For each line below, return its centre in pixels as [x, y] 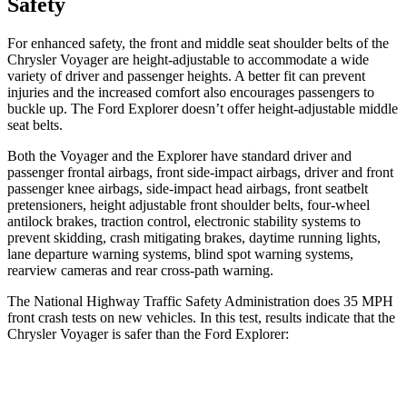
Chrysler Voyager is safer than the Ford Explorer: [148, 333]
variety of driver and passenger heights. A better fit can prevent [186, 75]
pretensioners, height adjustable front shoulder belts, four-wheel [189, 204]
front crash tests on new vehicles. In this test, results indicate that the [201, 317]
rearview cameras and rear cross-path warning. [140, 270]
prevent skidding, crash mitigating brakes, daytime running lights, [194, 237]
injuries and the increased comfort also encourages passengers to [191, 92]
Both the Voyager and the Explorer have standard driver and [179, 155]
